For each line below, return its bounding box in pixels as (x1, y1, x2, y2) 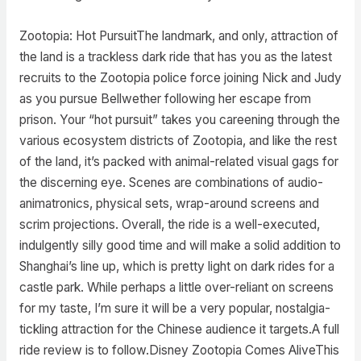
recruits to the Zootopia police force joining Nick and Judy (19, 69, 342, 85)
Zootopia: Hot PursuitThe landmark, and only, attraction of (19, 27, 338, 44)
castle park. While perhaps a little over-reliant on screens (19, 279, 334, 295)
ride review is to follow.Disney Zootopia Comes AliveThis (19, 342, 339, 358)
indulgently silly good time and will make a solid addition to (19, 237, 341, 253)
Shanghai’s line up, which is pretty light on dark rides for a (19, 258, 334, 274)
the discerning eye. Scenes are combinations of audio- (19, 174, 323, 190)
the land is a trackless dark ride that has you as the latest (19, 48, 332, 64)
